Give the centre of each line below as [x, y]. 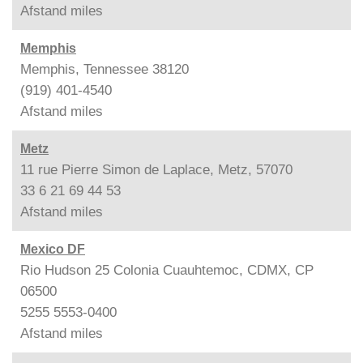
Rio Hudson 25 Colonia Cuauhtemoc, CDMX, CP [167, 270]
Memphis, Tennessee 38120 [105, 69]
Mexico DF [53, 249]
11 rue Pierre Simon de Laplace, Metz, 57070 [156, 169]
